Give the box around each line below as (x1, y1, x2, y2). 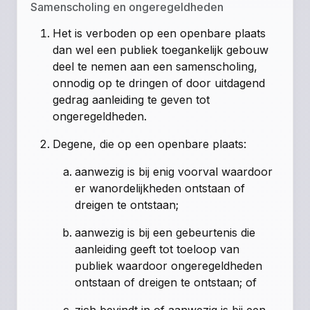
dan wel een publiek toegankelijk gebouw (53, 42, 269, 57)
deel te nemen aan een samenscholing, (53, 59, 258, 73)
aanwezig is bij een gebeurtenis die (75, 225, 256, 239)
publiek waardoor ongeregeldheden (75, 258, 263, 273)
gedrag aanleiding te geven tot (53, 92, 210, 107)
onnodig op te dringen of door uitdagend (53, 75, 266, 90)
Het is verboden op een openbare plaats (53, 26, 266, 40)
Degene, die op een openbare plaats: (53, 136, 247, 151)
